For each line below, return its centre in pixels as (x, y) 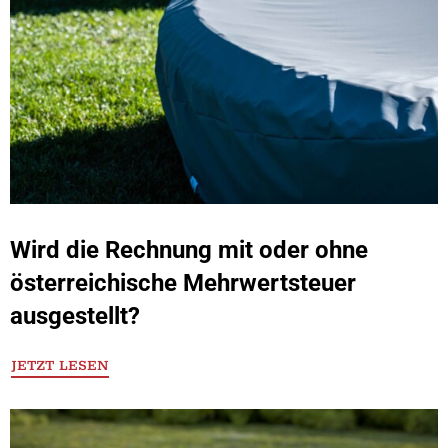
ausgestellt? (75, 316)
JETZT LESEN (60, 366)
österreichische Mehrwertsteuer (183, 283)
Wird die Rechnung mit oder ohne (189, 250)
